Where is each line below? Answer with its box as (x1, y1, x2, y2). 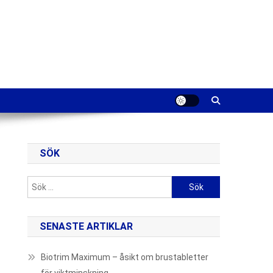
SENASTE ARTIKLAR (40, 221, 133, 232)
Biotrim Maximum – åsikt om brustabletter (41, 252, 209, 262)
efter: (171, 193, 194, 203)
